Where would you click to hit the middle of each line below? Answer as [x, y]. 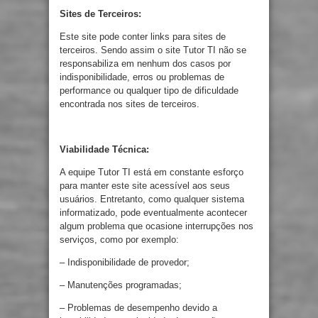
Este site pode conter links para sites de [143, 37]
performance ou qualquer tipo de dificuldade [149, 91]
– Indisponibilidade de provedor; [125, 262]
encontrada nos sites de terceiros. [130, 104]
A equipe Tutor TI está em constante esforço [152, 172]
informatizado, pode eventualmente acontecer [153, 213]
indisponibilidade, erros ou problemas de [142, 77]
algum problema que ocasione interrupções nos [157, 226]
